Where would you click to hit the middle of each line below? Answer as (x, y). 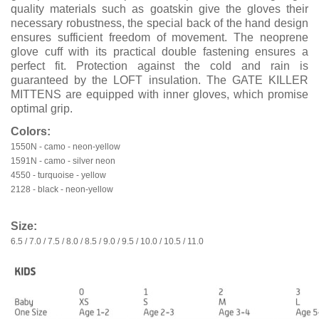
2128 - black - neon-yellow (62, 189)
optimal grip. (42, 109)
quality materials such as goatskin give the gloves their (159, 9)
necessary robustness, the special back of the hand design (159, 23)
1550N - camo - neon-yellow (66, 147)
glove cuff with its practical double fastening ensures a (159, 52)
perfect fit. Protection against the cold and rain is (159, 66)
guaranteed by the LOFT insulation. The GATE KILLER (159, 80)
